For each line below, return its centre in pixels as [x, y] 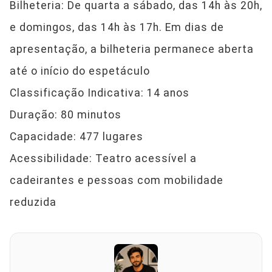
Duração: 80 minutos [66, 115]
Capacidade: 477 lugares [76, 137]
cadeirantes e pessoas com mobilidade [117, 181]
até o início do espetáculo [80, 71]
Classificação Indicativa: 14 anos [100, 93]
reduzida [33, 202]
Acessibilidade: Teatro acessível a [103, 159]
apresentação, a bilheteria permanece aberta [132, 49]
